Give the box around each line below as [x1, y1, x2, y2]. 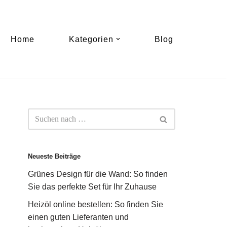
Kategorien [69, 35, 113, 44]
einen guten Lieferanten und [28, 213, 129, 222]
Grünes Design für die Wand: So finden [28, 170, 168, 179]
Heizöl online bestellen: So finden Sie [28, 200, 163, 209]
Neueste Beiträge [28, 153, 81, 161]
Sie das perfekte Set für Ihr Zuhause [28, 182, 157, 192]
